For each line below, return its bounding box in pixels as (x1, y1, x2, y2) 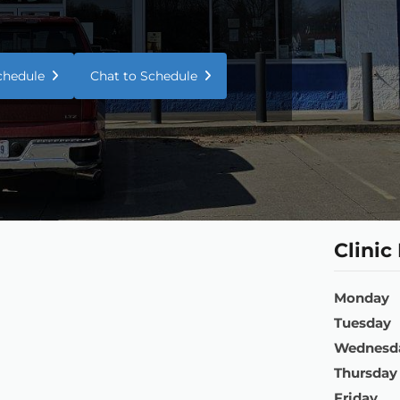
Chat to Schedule (90, 67, 197, 84)
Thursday (334, 363, 397, 381)
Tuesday (334, 313, 391, 331)
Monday (334, 288, 389, 306)
